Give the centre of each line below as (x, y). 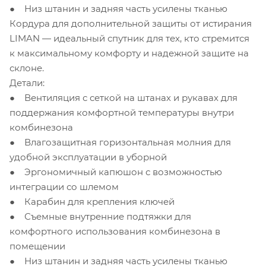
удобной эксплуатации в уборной (88, 157)
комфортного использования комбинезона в (115, 231)
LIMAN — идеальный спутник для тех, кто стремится (129, 38)
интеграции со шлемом (64, 186)
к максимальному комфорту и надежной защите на (129, 53)
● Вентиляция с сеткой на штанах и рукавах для (123, 97)
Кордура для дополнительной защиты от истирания (131, 23)
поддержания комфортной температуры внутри (122, 112)
